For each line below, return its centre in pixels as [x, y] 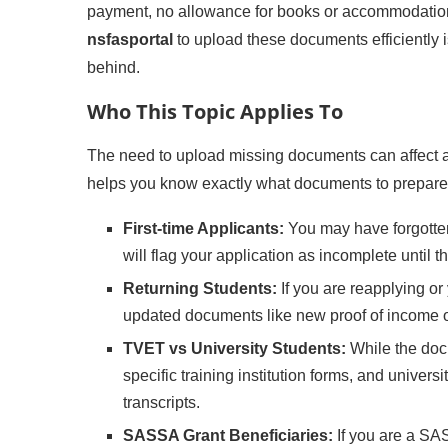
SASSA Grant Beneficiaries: [228, 435]
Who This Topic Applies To [215, 111]
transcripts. [161, 402]
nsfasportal [130, 39]
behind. [113, 67]
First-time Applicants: [203, 228]
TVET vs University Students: [234, 348]
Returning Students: [200, 288]
